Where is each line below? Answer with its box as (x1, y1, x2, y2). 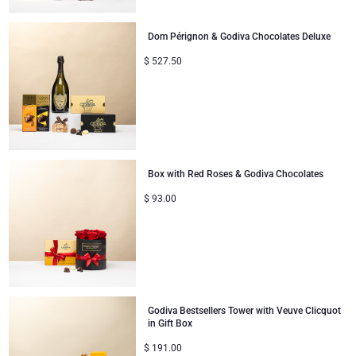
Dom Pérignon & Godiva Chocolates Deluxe (148, 31, 331, 43)
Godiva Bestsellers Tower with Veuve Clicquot (148, 305, 342, 317)
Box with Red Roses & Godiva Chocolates (148, 168, 324, 180)
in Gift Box (148, 318, 193, 330)
